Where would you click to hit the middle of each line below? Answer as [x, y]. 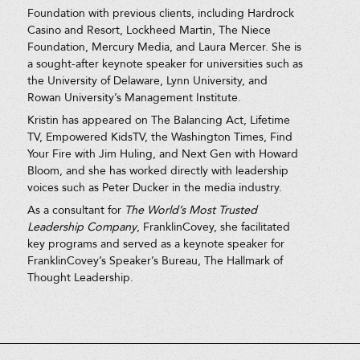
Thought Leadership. [80, 278]
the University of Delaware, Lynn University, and [147, 80]
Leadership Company [82, 227]
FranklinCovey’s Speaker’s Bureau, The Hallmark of [155, 261]
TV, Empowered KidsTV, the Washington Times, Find [160, 137]
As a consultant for [76, 211]
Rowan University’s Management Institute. [134, 97]
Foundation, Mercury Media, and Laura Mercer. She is [164, 47]
